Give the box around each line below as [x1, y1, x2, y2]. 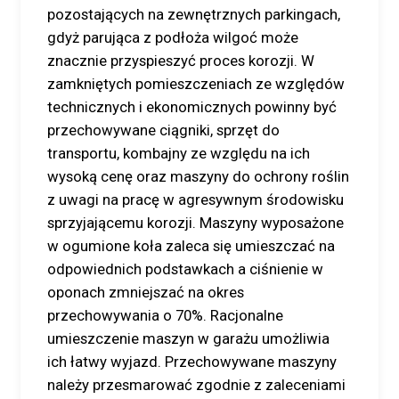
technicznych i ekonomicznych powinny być [47, 98, 337, 116]
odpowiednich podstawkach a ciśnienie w [47, 260, 323, 278]
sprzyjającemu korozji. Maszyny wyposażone [47, 214, 344, 232]
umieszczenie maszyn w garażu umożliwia [47, 330, 330, 347]
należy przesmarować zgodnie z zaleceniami [47, 376, 346, 394]
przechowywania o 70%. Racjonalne [47, 306, 283, 324]
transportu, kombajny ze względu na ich [47, 144, 310, 162]
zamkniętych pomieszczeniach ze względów [47, 75, 345, 93]
